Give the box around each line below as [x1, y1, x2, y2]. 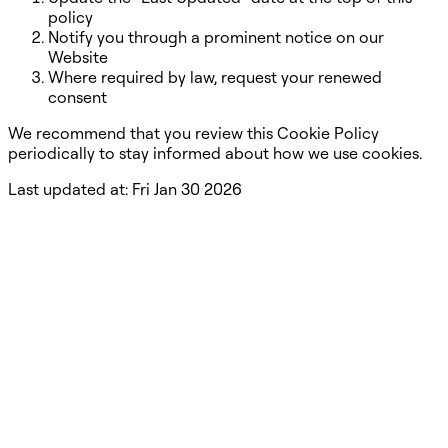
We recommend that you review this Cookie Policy [8, 123, 379, 144]
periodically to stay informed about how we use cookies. [8, 143, 422, 164]
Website [48, 47, 108, 68]
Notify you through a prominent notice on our [48, 27, 384, 48]
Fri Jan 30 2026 [132, 179, 242, 200]
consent [48, 87, 107, 108]
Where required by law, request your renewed [48, 67, 382, 88]
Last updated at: [8, 179, 132, 200]
